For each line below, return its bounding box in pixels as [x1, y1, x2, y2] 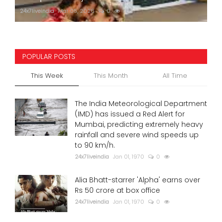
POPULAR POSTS [22, 52, 75, 62]
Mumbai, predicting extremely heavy [75, 119, 203, 130]
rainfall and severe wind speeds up [75, 130, 199, 140]
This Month [94, 71, 128, 81]
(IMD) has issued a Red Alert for [75, 109, 185, 119]
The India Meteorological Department [75, 99, 207, 109]
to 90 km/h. [75, 140, 115, 151]
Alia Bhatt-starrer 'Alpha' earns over [75, 175, 200, 185]
